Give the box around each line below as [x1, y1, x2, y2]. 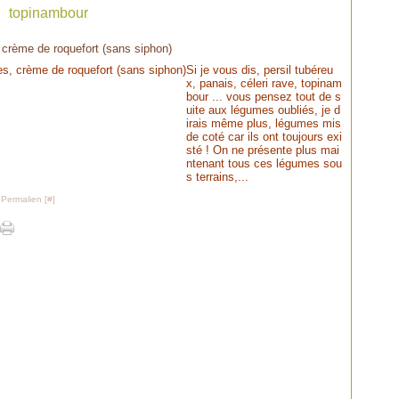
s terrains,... [186, 170, 248, 183]
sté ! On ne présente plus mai [186, 143, 339, 157]
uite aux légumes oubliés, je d [186, 103, 340, 117]
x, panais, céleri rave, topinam [186, 77, 342, 90]
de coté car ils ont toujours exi [186, 130, 342, 143]
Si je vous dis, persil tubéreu [186, 63, 333, 77]
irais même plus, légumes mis [186, 117, 341, 130]
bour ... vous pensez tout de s [186, 90, 341, 103]
